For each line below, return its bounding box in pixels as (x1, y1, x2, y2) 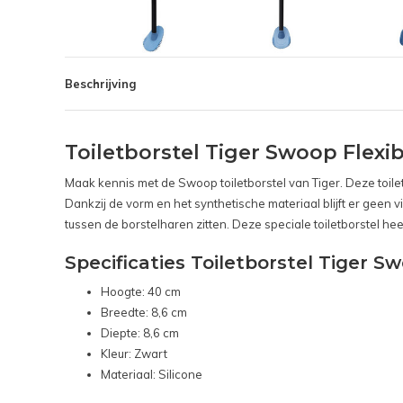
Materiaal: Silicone (101, 367, 202, 382)
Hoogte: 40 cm (101, 284, 181, 300)
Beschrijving (65, 76, 136, 92)
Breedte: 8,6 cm (101, 305, 187, 320)
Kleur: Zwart (101, 346, 167, 362)
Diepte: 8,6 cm (101, 326, 179, 341)
